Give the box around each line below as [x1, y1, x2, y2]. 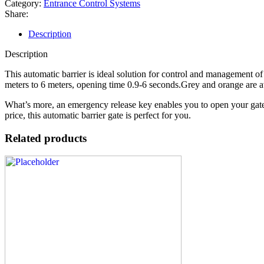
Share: [5, 8, 28, 19]
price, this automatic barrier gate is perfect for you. [5, 110, 191, 120]
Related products [5, 131, 87, 144]
